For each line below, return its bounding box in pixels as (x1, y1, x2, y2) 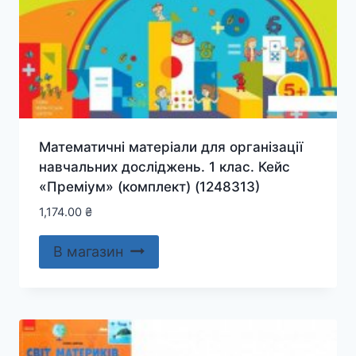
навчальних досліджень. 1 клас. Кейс (38, 159, 290, 175)
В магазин (52, 243, 123, 261)
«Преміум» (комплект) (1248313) (38, 179, 260, 195)
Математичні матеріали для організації (38, 139, 303, 155)
